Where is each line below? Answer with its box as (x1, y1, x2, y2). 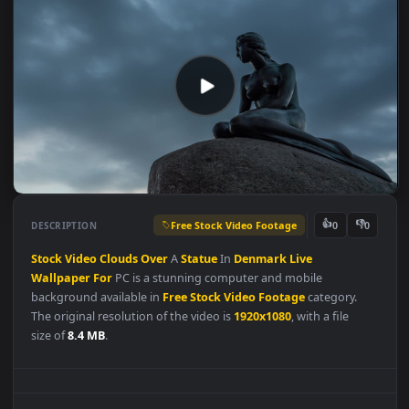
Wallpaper (35, 345, 101, 363)
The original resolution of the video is (35, 388, 260, 406)
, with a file (323, 388, 388, 406)
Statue (201, 324, 242, 342)
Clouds (110, 324, 154, 342)
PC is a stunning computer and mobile (124, 345, 359, 363)
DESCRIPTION (35, 288, 109, 303)
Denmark (259, 324, 320, 342)
